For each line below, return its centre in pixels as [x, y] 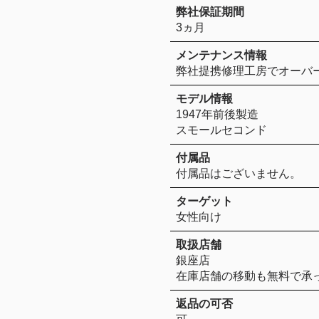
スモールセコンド [221, 130]
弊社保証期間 [210, 11]
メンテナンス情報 [221, 55]
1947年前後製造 [217, 114]
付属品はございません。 [239, 173]
